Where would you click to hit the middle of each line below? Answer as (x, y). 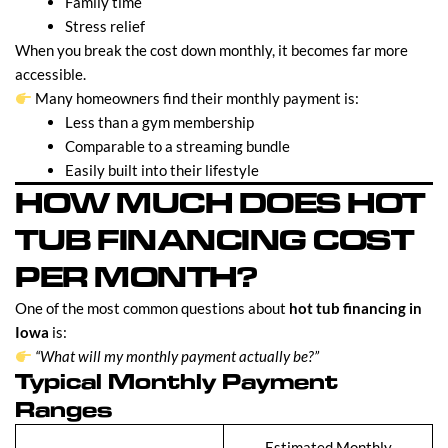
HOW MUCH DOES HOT (220, 204)
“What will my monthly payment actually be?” (177, 356)
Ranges (63, 410)
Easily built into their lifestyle (162, 170)
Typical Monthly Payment (176, 382)
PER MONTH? (135, 278)
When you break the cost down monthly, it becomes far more (211, 50)
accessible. (50, 74)
